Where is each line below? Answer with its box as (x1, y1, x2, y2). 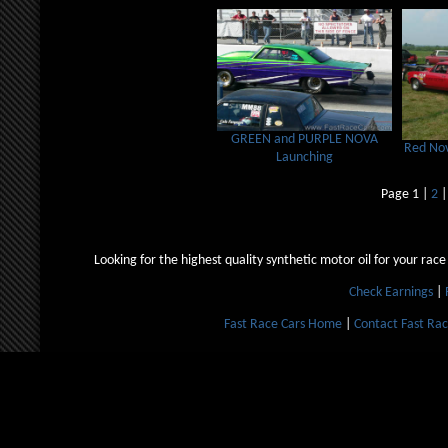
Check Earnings (349, 285, 434, 300)
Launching (276, 149, 333, 165)
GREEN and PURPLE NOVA (231, 131, 378, 147)
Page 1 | (381, 187, 432, 202)
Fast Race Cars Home (224, 317, 342, 332)
